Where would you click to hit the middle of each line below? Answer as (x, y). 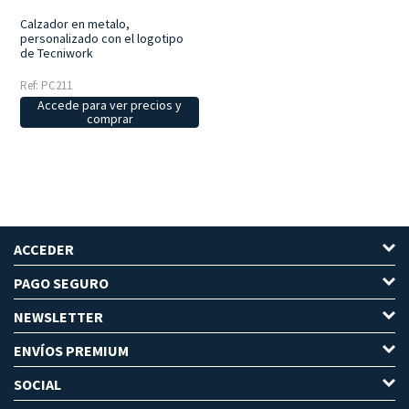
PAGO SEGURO (61, 283)
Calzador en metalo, (75, 24)
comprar (110, 119)
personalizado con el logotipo (102, 39)
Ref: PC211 (47, 86)
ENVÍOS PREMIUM (71, 351)
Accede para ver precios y (110, 105)
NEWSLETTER (58, 317)
